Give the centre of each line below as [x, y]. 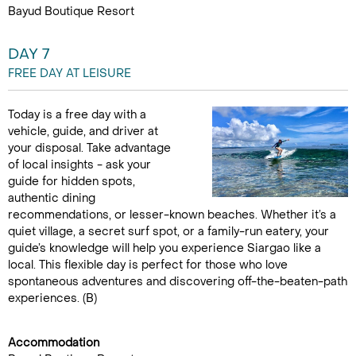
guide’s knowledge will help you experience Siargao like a [164, 248]
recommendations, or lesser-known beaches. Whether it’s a [172, 215]
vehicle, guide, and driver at [83, 132]
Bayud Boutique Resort [71, 12]
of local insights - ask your [79, 165]
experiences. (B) [52, 298]
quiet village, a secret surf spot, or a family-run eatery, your [168, 232]
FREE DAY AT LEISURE [70, 74]
